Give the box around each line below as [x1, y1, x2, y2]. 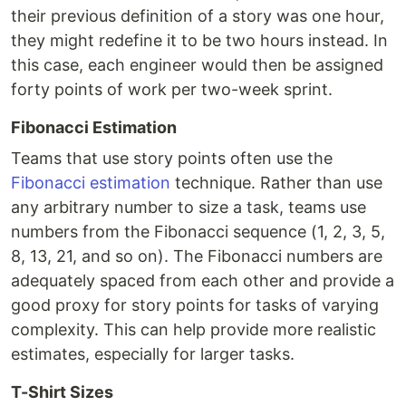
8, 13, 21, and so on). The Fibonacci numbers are [11, 246, 382, 266]
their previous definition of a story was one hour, [11, 6, 384, 26]
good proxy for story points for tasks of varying [11, 295, 379, 315]
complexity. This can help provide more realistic [11, 320, 376, 340]
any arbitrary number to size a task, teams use [11, 198, 366, 217]
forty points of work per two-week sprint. [11, 80, 333, 100]
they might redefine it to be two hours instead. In [11, 31, 388, 51]
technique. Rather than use [170, 173, 382, 193]
